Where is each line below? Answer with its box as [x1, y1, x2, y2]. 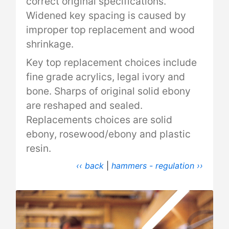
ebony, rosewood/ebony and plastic [26, 128, 191, 141]
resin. [26, 142, 51, 155]
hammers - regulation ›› [111, 161, 203, 171]
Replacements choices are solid [26, 113, 172, 126]
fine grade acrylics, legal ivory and [26, 71, 185, 83]
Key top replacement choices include [26, 56, 197, 69]
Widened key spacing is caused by [26, 9, 186, 22]
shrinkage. [26, 38, 74, 51]
